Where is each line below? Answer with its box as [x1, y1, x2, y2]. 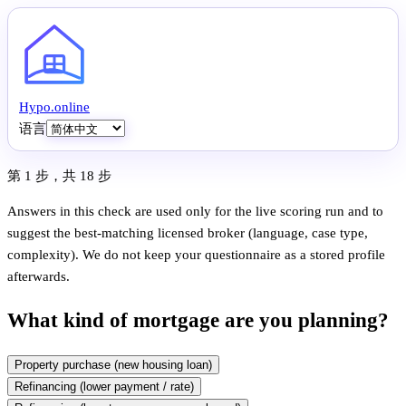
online [54, 100, 90, 114]
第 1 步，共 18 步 [7, 169, 111, 183]
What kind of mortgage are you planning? [7, 308, 389, 332]
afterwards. [7, 269, 70, 284]
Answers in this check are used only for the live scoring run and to [7, 204, 383, 218]
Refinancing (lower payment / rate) [14, 380, 194, 394]
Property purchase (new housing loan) [14, 358, 212, 372]
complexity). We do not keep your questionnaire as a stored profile [7, 247, 385, 262]
